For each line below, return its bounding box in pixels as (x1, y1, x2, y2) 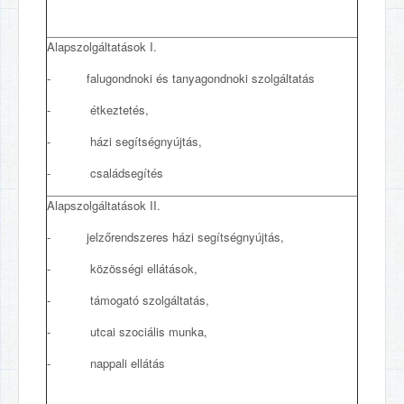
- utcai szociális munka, (47, 323, 207, 340)
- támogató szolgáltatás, (47, 291, 209, 308)
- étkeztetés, (47, 101, 149, 118)
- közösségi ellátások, (47, 260, 197, 277)
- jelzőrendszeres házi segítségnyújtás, (47, 228, 284, 245)
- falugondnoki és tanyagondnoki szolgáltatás (47, 69, 315, 87)
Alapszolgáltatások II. (47, 197, 161, 214)
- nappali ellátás (47, 354, 165, 372)
